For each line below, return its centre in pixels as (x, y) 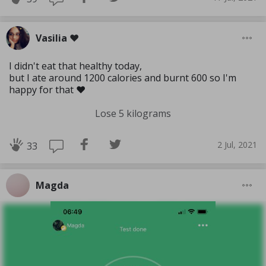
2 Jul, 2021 (237, 144)
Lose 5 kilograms (133, 114)
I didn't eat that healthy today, (75, 66)
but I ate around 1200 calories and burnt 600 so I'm (123, 78)
